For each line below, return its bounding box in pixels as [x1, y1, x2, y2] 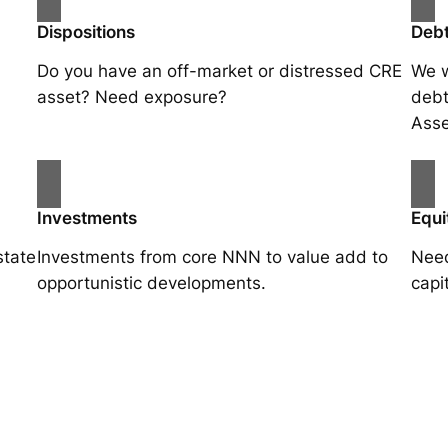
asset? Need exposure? [37, 87, 228, 108]
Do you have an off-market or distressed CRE [37, 61, 403, 82]
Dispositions [37, 22, 136, 43]
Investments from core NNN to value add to [37, 247, 389, 268]
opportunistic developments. [37, 273, 267, 294]
